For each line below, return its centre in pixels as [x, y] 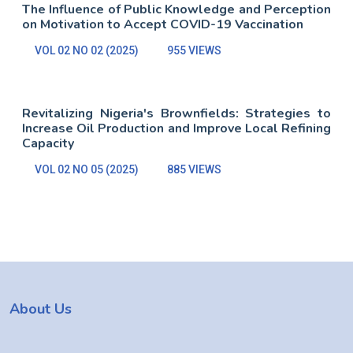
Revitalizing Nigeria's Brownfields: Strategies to [176, 113]
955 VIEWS [194, 50]
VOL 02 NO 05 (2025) [87, 169]
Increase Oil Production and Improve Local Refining [176, 128]
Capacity [48, 143]
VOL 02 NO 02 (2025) [87, 50]
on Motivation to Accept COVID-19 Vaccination [163, 24]
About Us [41, 309]
